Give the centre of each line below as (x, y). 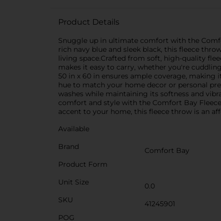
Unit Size (74, 182)
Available (74, 129)
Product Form (83, 164)
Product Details (89, 22)
